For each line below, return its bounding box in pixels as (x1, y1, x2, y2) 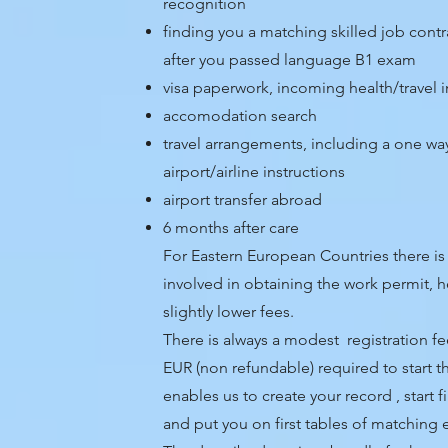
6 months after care (163, 218, 304, 237)
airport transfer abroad (163, 190, 323, 209)
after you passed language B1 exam (163, 50, 417, 69)
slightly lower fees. (163, 302, 299, 321)
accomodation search (163, 106, 318, 125)
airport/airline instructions (163, 162, 346, 181)
